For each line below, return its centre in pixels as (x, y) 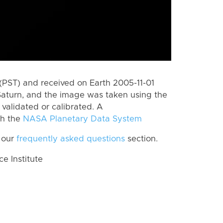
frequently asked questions (71, 139)
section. (141, 139)
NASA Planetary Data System (82, 119)
